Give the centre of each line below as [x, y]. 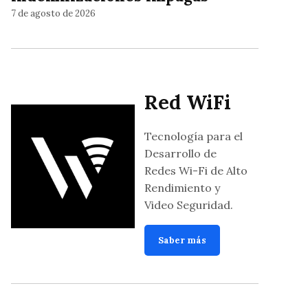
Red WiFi [188, 102]
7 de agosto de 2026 [53, 13]
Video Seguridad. [189, 205]
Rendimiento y [183, 187]
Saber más [183, 240]
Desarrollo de [181, 153]
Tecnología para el [194, 136]
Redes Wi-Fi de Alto [196, 170]
